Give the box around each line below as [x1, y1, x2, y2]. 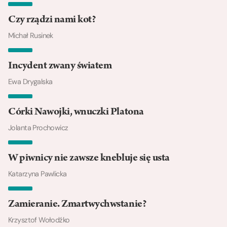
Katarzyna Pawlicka [8, 169, 67, 179]
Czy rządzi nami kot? [8, 15, 96, 26]
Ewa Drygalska [8, 77, 53, 87]
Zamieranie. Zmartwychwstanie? [8, 199, 147, 211]
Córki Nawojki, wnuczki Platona [8, 107, 144, 119]
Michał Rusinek [8, 31, 53, 41]
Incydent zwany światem [8, 61, 112, 72]
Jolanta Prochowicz [8, 123, 68, 133]
